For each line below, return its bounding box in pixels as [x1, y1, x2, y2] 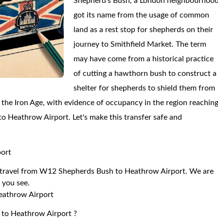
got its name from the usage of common [73, 11, 210, 19]
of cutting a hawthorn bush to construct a [73, 70, 217, 77]
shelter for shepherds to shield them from [73, 84, 216, 92]
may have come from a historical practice [73, 55, 214, 63]
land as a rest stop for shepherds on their [73, 26, 214, 34]
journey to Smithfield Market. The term [73, 40, 207, 48]
